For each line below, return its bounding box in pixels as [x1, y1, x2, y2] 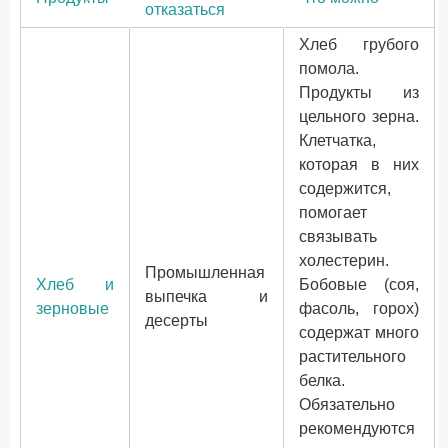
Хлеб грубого [299, 36, 419, 53]
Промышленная [145, 264, 265, 281]
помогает [299, 204, 367, 221]
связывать [299, 228, 377, 245]
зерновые [36, 300, 109, 317]
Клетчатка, [299, 132, 376, 149]
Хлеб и [36, 276, 114, 293]
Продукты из [299, 84, 419, 101]
